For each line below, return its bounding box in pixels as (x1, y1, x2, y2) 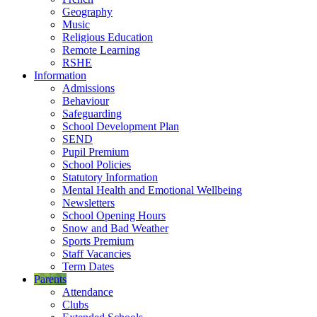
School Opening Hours (62, 209, 166, 221)
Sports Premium (62, 235, 134, 247)
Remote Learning (62, 44, 140, 56)
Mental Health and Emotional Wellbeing (62, 184, 242, 196)
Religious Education (62, 31, 153, 43)
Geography (62, 6, 113, 18)
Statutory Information (62, 171, 158, 183)
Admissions (62, 82, 115, 94)
